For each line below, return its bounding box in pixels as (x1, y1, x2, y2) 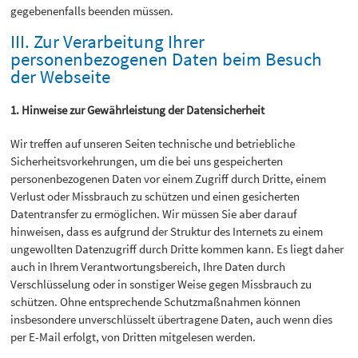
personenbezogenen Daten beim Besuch (10, 48, 323, 71)
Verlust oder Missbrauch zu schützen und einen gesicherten (10, 189, 300, 205)
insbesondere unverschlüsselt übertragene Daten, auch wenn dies (10, 312, 333, 328)
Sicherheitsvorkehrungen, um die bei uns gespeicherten (10, 153, 284, 169)
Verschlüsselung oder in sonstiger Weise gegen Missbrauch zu (10, 276, 312, 292)
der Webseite (10, 66, 111, 89)
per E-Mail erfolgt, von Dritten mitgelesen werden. (10, 329, 257, 345)
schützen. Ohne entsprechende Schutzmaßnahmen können (10, 294, 301, 310)
